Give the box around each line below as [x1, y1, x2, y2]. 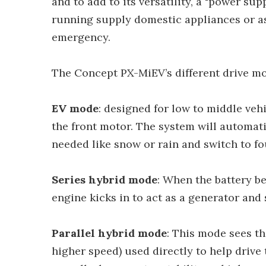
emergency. [52, 30, 110, 44]
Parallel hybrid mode [52, 226, 167, 240]
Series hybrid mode [52, 173, 157, 186]
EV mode [52, 102, 99, 115]
